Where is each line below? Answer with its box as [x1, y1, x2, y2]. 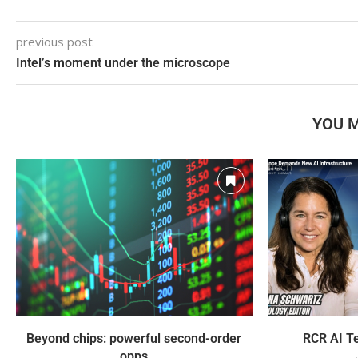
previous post [16, 34, 93, 50]
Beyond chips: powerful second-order [26, 331, 242, 347]
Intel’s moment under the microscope [16, 55, 230, 71]
